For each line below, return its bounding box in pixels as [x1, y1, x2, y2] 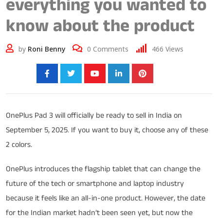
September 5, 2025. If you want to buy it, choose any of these [6, 125, 208, 136]
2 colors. [6, 139, 32, 150]
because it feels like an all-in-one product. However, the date [6, 193, 205, 204]
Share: [6, 68, 29, 78]
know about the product [6, 13, 195, 38]
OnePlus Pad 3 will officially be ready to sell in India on [6, 110, 182, 121]
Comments [91, 44, 128, 54]
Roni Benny [28, 44, 65, 54]
